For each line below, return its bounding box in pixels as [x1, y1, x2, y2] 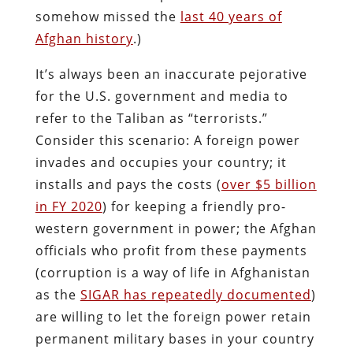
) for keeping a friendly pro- [102, 197, 286, 215]
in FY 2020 [35, 197, 102, 215]
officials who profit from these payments [35, 241, 307, 259]
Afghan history [35, 29, 133, 47]
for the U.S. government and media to [35, 87, 288, 105]
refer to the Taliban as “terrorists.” [35, 109, 268, 127]
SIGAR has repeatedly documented [80, 285, 311, 303]
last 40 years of [180, 7, 282, 25]
